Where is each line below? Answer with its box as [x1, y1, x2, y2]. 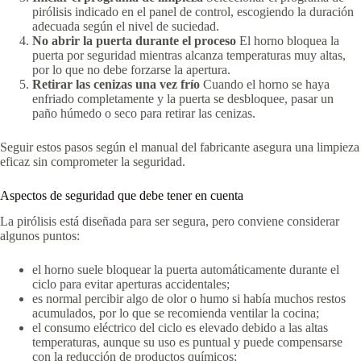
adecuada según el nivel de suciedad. [32, 19, 219, 33]
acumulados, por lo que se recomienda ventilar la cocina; [32, 306, 319, 321]
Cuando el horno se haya [203, 77, 330, 91]
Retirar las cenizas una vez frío [32, 77, 200, 91]
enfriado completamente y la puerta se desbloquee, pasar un [32, 91, 334, 106]
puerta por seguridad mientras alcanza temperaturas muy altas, [32, 48, 346, 62]
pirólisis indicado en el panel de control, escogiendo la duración [32, 4, 354, 19]
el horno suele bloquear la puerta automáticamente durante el [32, 263, 339, 277]
